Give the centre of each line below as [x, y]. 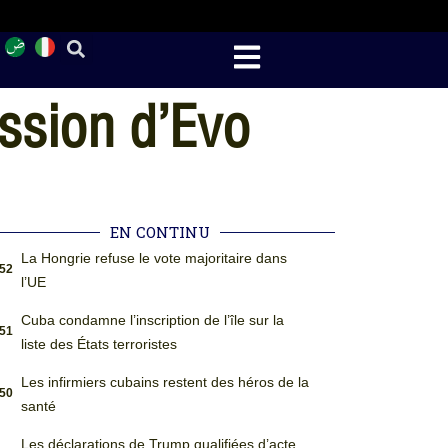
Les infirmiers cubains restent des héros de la [164, 382]
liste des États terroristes [98, 344]
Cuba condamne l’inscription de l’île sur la [152, 320]
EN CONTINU [160, 232]
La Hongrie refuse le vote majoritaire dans [153, 258]
